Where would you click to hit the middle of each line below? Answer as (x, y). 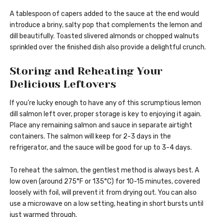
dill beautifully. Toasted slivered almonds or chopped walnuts (104, 36)
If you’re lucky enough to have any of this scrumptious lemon (105, 103)
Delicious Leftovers (63, 84)
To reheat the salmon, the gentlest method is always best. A (104, 170)
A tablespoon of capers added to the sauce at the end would (104, 14)
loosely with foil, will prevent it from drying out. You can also (103, 193)
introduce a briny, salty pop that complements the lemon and (106, 25)
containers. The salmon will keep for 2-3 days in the (90, 137)
